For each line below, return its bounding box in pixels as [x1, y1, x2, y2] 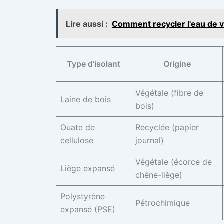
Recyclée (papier [135, 122, 199, 133]
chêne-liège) [135, 170, 182, 180]
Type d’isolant [67, 59, 120, 69]
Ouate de [60, 122, 95, 133]
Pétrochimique [135, 198, 190, 208]
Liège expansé [60, 163, 115, 174]
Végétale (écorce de [135, 157, 212, 167]
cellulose [60, 135, 93, 146]
